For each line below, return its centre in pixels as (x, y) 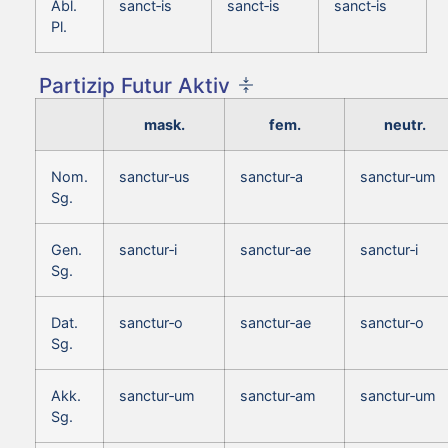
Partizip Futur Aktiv (134, 85)
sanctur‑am (278, 395)
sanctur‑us (154, 176)
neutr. (405, 124)
